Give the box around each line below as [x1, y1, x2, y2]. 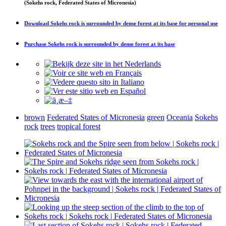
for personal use [178, 20, 218, 26]
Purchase [24, 40, 48, 47]
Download [24, 20, 50, 26]
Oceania [166, 112, 193, 122]
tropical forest [57, 122, 100, 131]
